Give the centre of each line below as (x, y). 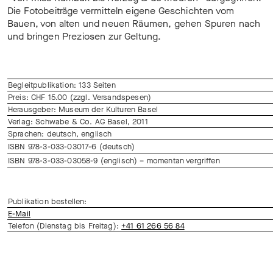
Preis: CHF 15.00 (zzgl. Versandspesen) (80, 97)
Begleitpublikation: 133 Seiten (62, 85)
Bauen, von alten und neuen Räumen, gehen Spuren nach (134, 23)
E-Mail (19, 213)
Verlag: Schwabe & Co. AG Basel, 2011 (78, 121)
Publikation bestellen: (48, 201)
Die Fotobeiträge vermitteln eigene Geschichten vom (121, 10)
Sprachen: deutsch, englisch (60, 133)
